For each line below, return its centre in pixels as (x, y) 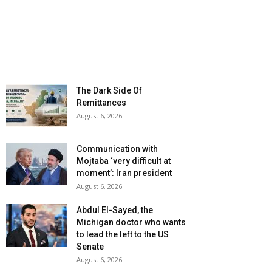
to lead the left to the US (123, 235)
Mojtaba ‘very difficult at (124, 161)
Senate (90, 247)
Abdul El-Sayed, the (115, 210)
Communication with (117, 149)
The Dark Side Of (109, 91)
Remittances (101, 103)
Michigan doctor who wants (131, 223)
